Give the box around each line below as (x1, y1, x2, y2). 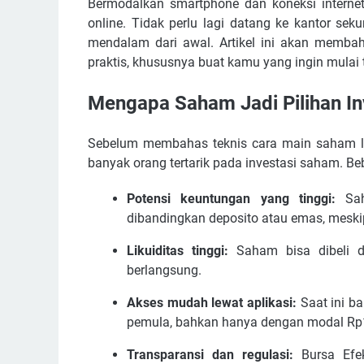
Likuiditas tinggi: (127, 242, 229, 258)
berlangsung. (127, 262, 201, 278)
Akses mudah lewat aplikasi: (127, 294, 297, 310)
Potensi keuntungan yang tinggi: (127, 190, 336, 206)
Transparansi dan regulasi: (127, 346, 293, 362)
